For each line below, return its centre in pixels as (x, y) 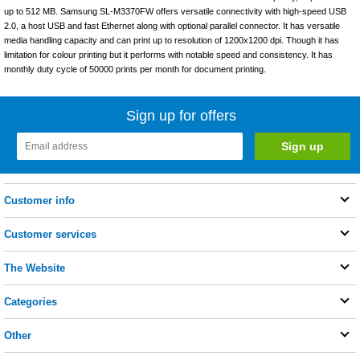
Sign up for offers (182, 115)
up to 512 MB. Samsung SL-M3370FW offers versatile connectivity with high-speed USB (175, 11)
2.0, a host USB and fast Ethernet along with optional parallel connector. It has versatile (172, 25)
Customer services (50, 234)
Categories (31, 301)
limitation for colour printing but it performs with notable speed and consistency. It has (168, 54)
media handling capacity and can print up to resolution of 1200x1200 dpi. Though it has (172, 40)
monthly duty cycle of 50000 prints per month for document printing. (135, 69)
